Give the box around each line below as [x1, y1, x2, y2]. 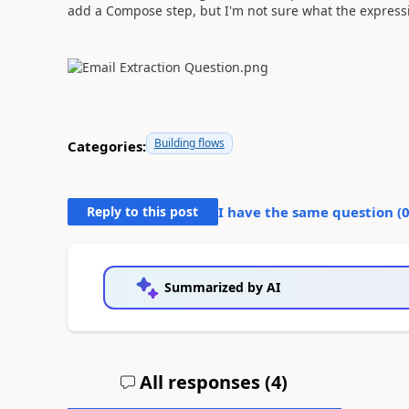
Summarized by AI [163, 278, 280, 296]
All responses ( [135, 369, 272, 394]
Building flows [153, 134, 225, 151]
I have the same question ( [217, 202, 402, 221]
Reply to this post [87, 202, 199, 220]
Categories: [67, 137, 146, 156]
